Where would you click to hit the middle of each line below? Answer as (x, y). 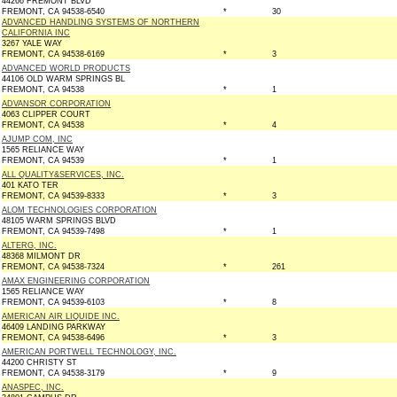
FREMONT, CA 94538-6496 (53, 338)
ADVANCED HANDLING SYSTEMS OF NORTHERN (101, 22)
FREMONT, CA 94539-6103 (53, 302)
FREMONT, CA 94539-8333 (53, 196)
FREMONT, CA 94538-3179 (53, 373)
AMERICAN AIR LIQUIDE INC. (61, 316)
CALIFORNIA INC (36, 33)
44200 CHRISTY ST (39, 362)
